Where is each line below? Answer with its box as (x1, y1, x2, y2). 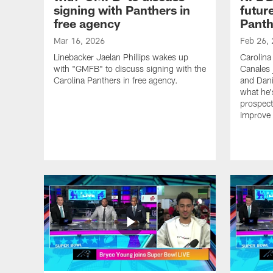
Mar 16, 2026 (54, 35, 105, 46)
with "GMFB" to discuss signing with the (54, 63, 206, 74)
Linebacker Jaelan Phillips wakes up (54, 51, 188, 62)
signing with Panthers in (54, 2, 190, 17)
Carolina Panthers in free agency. (54, 74, 178, 85)
